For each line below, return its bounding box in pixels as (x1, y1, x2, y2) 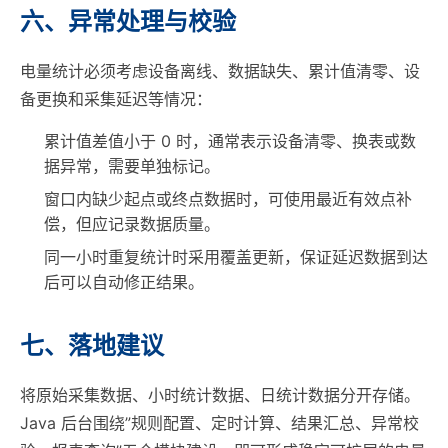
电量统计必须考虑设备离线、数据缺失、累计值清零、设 (20, 61, 420, 81)
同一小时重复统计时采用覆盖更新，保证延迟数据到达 (44, 247, 428, 267)
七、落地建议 (20, 331, 164, 360)
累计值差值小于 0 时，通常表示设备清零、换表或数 (44, 131, 416, 151)
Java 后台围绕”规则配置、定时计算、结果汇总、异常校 (20, 413, 419, 433)
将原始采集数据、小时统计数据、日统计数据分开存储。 (20, 385, 420, 405)
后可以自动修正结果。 (44, 272, 204, 292)
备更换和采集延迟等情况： (20, 89, 212, 109)
